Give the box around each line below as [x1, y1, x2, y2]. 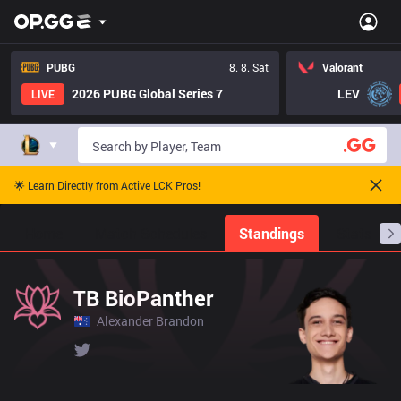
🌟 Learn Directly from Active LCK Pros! [14, 177, 200, 192]
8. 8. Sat [229, 60, 269, 74]
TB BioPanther [73, 284, 213, 312]
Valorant [322, 60, 363, 74]
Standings [239, 223, 304, 243]
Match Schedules [95, 223, 207, 243]
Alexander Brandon [97, 312, 204, 329]
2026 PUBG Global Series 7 [72, 85, 223, 102]
